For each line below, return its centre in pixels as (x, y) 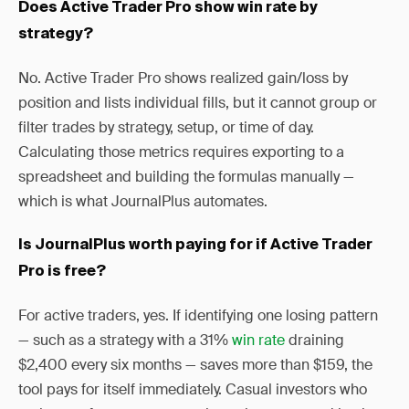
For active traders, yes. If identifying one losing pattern (198, 315)
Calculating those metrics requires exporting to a (181, 152)
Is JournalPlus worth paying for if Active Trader (195, 246)
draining (315, 340)
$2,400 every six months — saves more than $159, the (195, 365)
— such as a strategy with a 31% (125, 340)
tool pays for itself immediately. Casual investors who (193, 389)
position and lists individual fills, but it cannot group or (198, 103)
